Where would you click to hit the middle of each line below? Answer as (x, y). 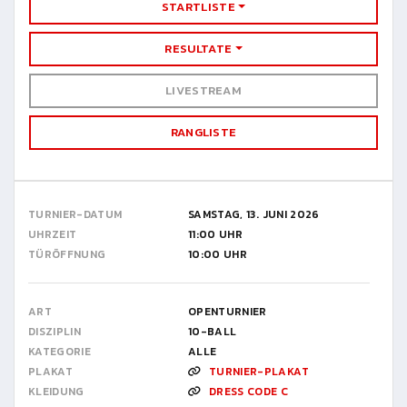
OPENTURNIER (228, 312)
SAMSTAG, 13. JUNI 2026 (254, 214)
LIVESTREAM (203, 90)
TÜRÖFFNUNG (67, 254)
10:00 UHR (218, 254)
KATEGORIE (60, 352)
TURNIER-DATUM (75, 214)
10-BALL (213, 332)
